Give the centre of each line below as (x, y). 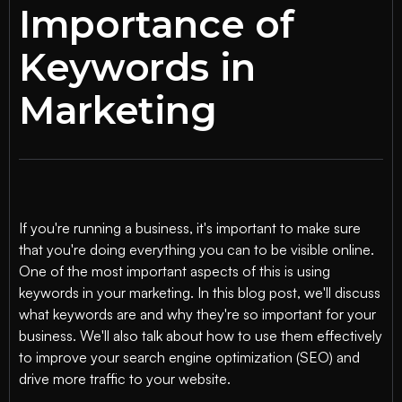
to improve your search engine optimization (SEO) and (189, 357)
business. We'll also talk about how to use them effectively (201, 336)
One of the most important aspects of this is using (175, 271)
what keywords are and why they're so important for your (197, 314)
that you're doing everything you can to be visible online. (197, 249)
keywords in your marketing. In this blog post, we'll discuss (200, 293)
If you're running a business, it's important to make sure (190, 228)
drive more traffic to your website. (125, 379)
